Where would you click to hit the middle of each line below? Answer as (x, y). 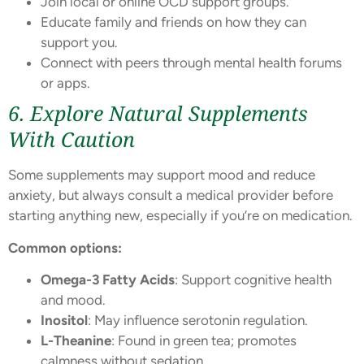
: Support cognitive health (253, 280)
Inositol (64, 321)
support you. (79, 43)
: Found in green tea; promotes (204, 341)
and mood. (73, 300)
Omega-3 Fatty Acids (108, 280)
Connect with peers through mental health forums (191, 63)
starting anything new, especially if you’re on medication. (180, 216)
